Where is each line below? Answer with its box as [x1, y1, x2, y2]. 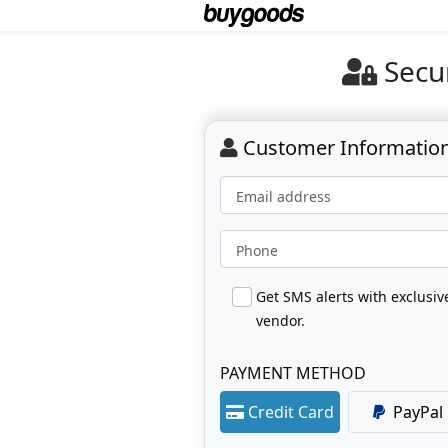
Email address [236, 186, 331, 206]
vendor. [256, 310, 305, 330]
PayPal [393, 400, 443, 423]
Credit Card [248, 400, 334, 423]
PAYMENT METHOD [220, 361, 366, 384]
